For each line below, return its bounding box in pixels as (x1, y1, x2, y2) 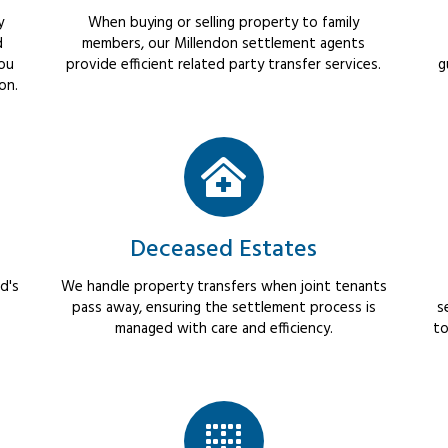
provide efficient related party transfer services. (66, 53, 382, 78)
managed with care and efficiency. (114, 317, 333, 342)
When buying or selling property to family (88, 11, 360, 36)
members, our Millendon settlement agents (82, 32, 366, 57)
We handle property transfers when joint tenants (60, 275, 387, 300)
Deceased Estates (130, 231, 318, 270)
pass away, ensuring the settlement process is (71, 296, 376, 321)
